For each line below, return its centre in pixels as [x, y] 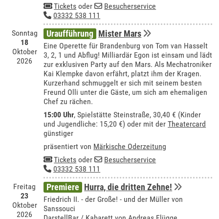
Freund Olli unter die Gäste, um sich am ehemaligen [126, 92]
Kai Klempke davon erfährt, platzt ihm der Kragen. [123, 74]
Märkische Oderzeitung [130, 147]
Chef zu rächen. [68, 102]
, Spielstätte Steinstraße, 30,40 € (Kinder [138, 115]
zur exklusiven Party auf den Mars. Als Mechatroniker [128, 65]
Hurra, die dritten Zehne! [128, 187]
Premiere [63, 187]
